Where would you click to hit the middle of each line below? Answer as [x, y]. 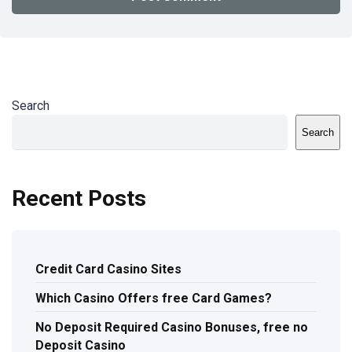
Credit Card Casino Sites [108, 269]
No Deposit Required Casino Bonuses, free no [172, 327]
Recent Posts [79, 198]
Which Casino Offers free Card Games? [154, 298]
